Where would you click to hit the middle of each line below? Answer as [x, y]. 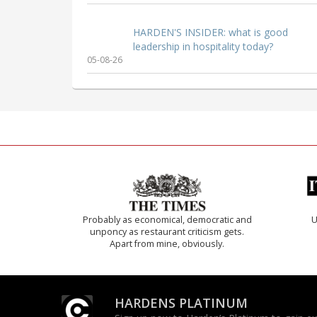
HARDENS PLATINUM [181, 303]
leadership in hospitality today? [203, 47]
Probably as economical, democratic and [167, 220]
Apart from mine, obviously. [167, 244]
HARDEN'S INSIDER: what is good [211, 33]
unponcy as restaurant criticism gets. [167, 232]
